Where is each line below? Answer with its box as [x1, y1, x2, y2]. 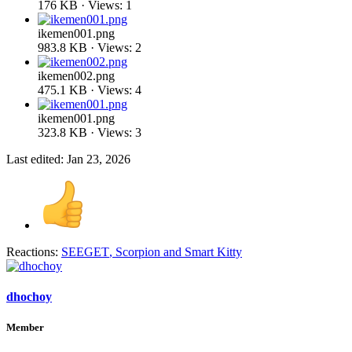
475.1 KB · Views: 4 [38, 82, 141, 97]
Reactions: [6, 244, 58, 258]
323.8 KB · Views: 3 [38, 125, 141, 139]
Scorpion [115, 244, 160, 258]
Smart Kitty [185, 244, 242, 258]
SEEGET [61, 244, 109, 258]
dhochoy [6, 290, 52, 304]
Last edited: [6, 152, 67, 166]
